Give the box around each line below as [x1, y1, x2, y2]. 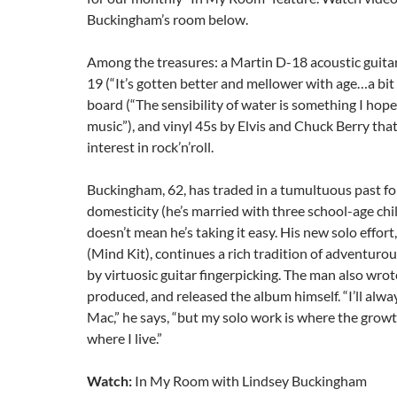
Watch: [87, 372, 132, 389]
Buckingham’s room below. [87, 11, 248, 27]
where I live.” [87, 330, 162, 346]
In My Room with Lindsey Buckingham [132, 372, 367, 389]
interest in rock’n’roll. [87, 138, 214, 155]
